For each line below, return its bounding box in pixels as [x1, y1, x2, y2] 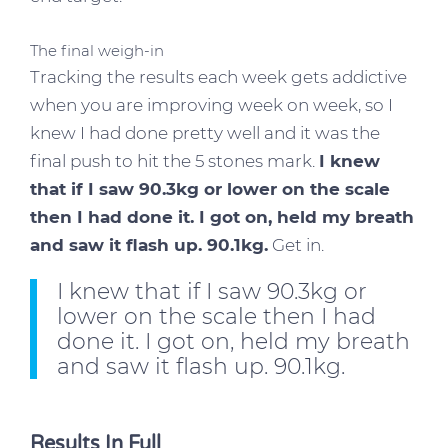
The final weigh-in [30, 40, 164, 60]
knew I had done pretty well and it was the [30, 122, 380, 143]
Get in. [268, 234, 324, 255]
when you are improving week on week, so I [30, 94, 393, 115]
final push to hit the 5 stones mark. [30, 150, 319, 171]
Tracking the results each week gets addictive [30, 66, 407, 87]
